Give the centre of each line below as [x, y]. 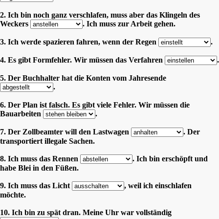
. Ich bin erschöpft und [170, 158]
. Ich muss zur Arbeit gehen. [129, 23]
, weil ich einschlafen [158, 185]
